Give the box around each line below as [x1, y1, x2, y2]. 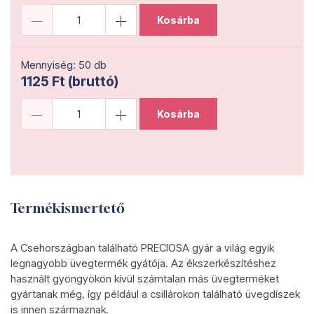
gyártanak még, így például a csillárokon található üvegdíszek [11, 287, 300, 301]
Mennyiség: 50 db [21, 58, 107, 71]
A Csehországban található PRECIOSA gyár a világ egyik [11, 241, 274, 254]
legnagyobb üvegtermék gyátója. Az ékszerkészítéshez [11, 257, 276, 270]
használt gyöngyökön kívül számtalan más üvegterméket [11, 272, 279, 285]
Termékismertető [11, 200, 125, 216]
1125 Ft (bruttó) [21, 73, 118, 90]
